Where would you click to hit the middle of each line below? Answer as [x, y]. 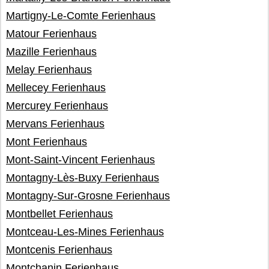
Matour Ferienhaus [51, 34]
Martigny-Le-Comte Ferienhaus [81, 16]
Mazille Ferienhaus [51, 52]
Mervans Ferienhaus [55, 124]
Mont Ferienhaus [47, 142]
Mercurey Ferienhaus [57, 106]
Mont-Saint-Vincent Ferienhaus [80, 160]
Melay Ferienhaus [49, 70]
